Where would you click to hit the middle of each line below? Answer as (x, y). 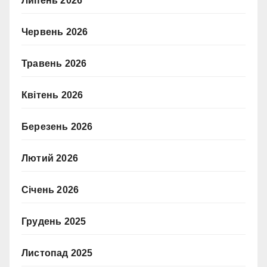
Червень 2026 (55, 32)
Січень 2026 (50, 190)
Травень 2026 (54, 63)
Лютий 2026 (50, 158)
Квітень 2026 (52, 95)
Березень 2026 (57, 126)
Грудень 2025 (54, 221)
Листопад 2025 (57, 253)
